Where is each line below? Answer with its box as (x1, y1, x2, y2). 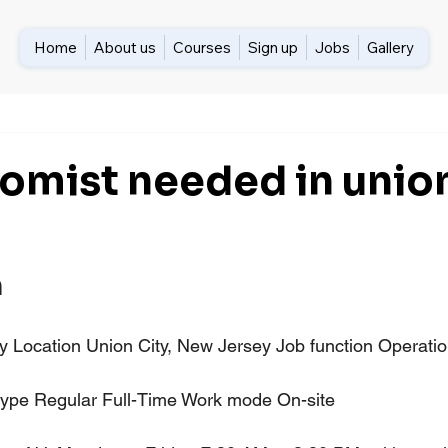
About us (93, 37, 156, 57)
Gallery (366, 37, 414, 57)
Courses (172, 37, 231, 57)
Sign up (247, 37, 298, 57)
